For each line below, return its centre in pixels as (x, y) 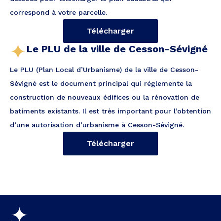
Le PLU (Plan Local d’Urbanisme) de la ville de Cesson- (104, 70)
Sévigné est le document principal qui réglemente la (101, 83)
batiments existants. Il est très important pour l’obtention (110, 111)
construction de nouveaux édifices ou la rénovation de (105, 97)
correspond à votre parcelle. (58, 12)
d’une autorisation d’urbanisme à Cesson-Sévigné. (97, 125)
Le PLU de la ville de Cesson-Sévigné (117, 49)
